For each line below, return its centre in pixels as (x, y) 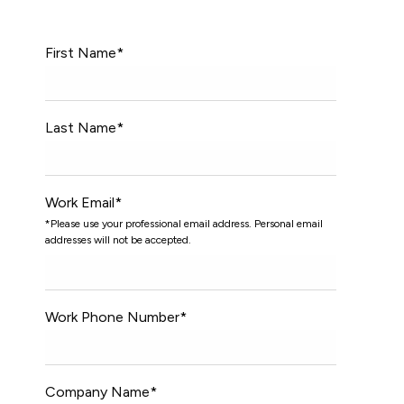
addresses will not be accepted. (118, 240)
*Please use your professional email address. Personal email (184, 224)
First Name (81, 53)
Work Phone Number (112, 317)
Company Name (97, 392)
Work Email (80, 202)
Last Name (81, 128)
